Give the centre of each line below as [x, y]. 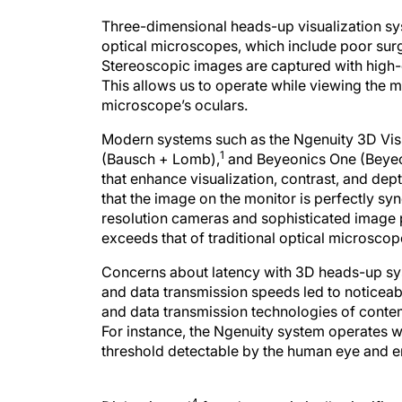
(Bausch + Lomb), [161, 159]
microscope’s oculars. [175, 105]
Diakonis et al [146, 389]
